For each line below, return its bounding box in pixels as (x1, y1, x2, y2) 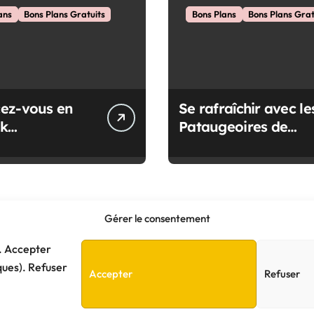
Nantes (179, 136, 226, 154)
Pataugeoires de (179, 118, 288, 136)
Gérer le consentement (104, 212, 210, 225)
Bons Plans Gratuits (24, 8, 105, 20)
